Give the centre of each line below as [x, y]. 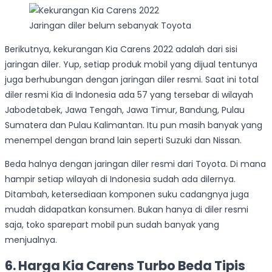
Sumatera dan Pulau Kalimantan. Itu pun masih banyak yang [134, 125]
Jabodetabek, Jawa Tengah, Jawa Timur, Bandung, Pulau [125, 110]
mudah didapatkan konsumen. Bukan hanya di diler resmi [127, 209]
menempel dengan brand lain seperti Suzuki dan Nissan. [123, 140]
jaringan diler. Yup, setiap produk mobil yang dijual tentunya [131, 64]
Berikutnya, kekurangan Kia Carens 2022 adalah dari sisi [121, 49]
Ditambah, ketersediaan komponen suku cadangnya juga [127, 194]
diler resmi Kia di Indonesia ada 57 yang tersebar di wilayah [129, 94]
